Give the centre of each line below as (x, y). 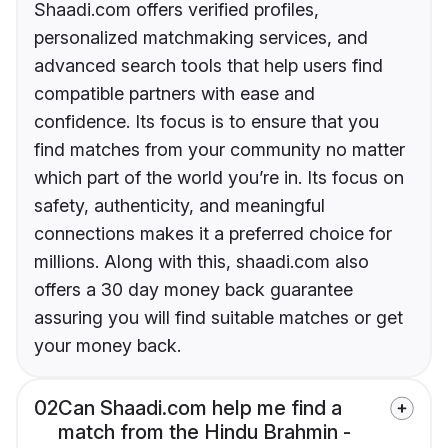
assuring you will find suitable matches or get (218, 318)
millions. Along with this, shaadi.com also (201, 262)
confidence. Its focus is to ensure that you (206, 122)
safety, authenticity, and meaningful (179, 206)
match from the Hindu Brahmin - (204, 432)
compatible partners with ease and (174, 94)
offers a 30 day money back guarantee (193, 290)
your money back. (107, 346)
